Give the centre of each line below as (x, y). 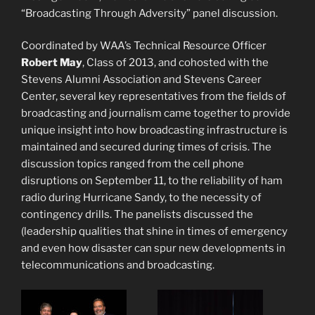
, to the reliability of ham (223, 181)
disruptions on (58, 181)
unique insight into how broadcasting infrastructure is (154, 130)
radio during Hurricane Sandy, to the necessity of (141, 198)
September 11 (129, 181)
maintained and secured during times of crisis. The (146, 147)
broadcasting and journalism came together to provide (156, 114)
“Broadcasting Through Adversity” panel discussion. (149, 13)
